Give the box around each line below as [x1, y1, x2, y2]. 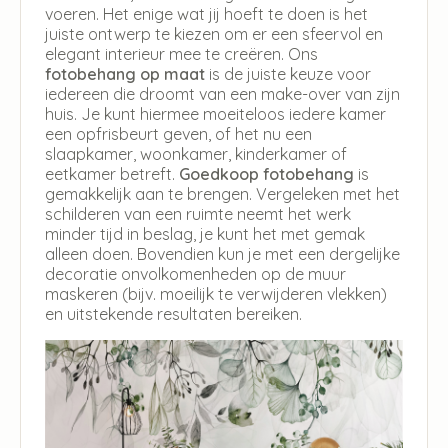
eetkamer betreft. [45, 164, 179, 185]
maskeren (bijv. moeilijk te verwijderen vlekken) [45, 284, 387, 305]
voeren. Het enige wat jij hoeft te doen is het [45, 4, 368, 25]
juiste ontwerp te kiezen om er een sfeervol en [45, 24, 383, 45]
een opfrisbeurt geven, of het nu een [45, 124, 312, 145]
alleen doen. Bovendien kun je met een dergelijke [45, 244, 400, 265]
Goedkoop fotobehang [179, 164, 354, 185]
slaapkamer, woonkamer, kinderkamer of [45, 144, 347, 165]
